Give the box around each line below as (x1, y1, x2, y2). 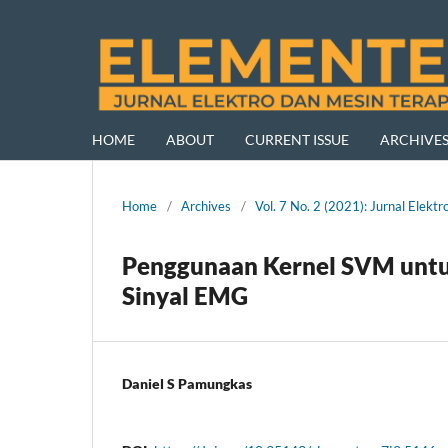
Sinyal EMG (122, 280, 248, 310)
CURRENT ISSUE (245, 130, 349, 148)
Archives (181, 197, 231, 214)
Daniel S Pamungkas (122, 374, 252, 392)
